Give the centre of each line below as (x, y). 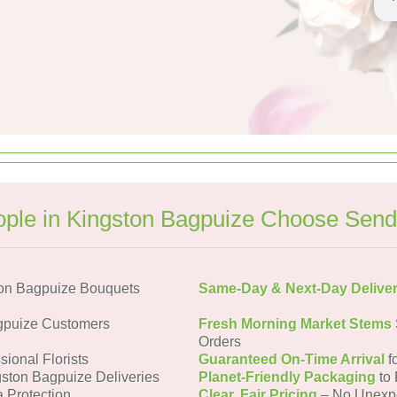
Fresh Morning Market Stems (295, 324)
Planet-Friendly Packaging (287, 377)
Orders (220, 342)
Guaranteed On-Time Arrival (292, 359)
